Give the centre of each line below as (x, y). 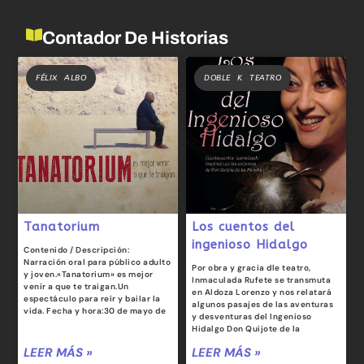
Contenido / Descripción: (77, 249)
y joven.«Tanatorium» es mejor (89, 274)
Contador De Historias (136, 38)
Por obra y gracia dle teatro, (251, 267)
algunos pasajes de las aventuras (262, 304)
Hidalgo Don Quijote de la (246, 328)
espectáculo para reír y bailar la (92, 298)
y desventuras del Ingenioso (252, 316)
